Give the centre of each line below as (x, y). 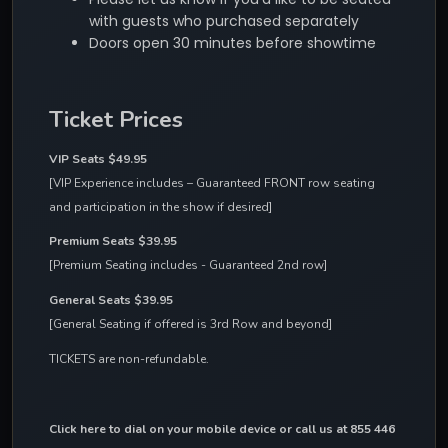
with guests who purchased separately (224, 21)
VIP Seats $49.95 (99, 158)
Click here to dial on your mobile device (162, 429)
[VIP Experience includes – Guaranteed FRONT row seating (212, 182)
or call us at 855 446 (335, 429)
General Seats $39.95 (111, 300)
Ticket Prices (116, 119)
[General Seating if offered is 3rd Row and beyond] (190, 324)
